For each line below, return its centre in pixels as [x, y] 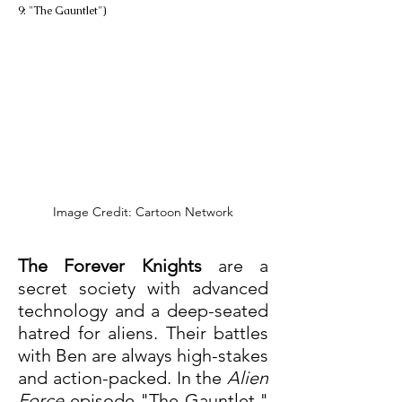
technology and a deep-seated [143, 311]
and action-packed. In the [122, 378]
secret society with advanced [143, 288]
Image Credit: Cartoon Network [143, 212]
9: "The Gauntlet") [62, 11]
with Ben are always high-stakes [143, 356]
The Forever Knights [110, 266]
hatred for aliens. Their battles [143, 333]
